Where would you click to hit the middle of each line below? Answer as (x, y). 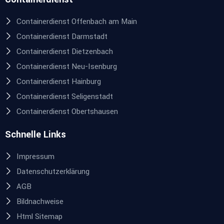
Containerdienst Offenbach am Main (76, 22)
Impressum (35, 157)
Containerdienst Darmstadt (62, 37)
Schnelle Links (35, 135)
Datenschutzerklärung (53, 172)
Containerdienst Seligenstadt (64, 97)
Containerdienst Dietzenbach (64, 52)
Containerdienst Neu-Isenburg (66, 67)
